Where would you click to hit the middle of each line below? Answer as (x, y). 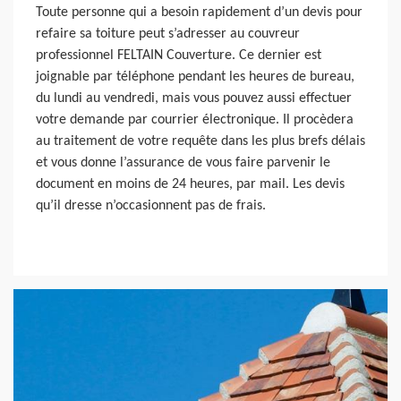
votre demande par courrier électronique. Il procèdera (195, 119)
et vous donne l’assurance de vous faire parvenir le (183, 162)
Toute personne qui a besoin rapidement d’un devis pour (199, 12)
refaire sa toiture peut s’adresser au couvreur (168, 34)
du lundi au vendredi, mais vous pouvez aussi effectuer (194, 98)
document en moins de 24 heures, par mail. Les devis (190, 184)
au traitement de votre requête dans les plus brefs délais (200, 141)
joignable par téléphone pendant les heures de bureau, (195, 77)
